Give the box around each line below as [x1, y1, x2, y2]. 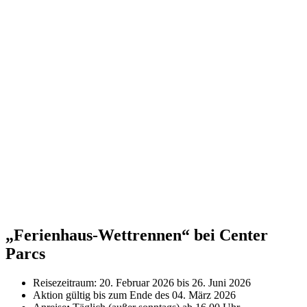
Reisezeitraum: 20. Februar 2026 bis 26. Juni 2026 [33, 276, 251, 288]
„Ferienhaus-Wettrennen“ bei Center [5, 225, 268, 244]
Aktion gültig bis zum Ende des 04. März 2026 [33, 288, 236, 301]
